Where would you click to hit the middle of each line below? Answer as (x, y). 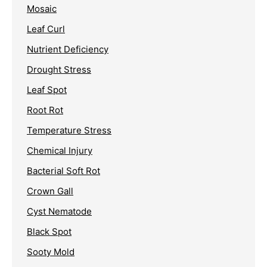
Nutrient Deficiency (68, 49)
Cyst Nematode (59, 211)
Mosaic (42, 8)
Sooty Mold (51, 252)
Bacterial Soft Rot (63, 170)
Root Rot (45, 110)
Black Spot (49, 231)
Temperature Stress (69, 130)
